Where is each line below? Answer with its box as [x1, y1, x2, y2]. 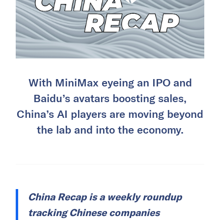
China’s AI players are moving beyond [17, 107, 203, 120]
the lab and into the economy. [36, 122, 184, 136]
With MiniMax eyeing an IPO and [28, 75, 192, 88]
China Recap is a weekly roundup [28, 190, 182, 203]
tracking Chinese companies [28, 206, 160, 219]
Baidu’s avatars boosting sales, [33, 91, 187, 104]
